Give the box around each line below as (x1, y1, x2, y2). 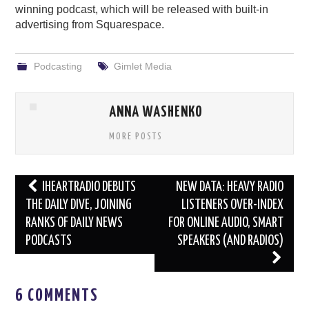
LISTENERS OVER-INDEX (181, 199, 283, 212)
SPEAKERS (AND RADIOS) (177, 235, 283, 248)
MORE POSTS (109, 132, 163, 142)
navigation (14, 197, 75, 215)
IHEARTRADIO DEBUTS (40, 181, 137, 195)
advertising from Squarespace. (15, 19, 165, 31)
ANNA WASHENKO (109, 106, 203, 120)
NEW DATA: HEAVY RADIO (175, 181, 283, 195)
